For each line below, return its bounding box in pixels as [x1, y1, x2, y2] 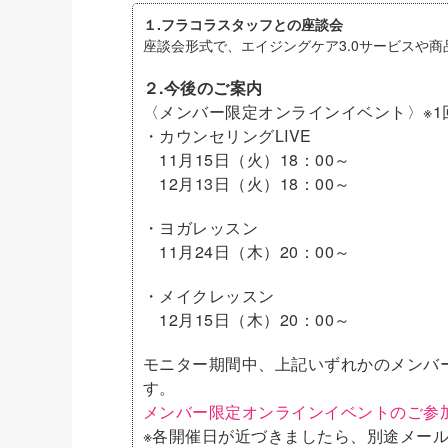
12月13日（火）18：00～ [143, 172, 351, 195]
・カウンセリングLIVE [143, 124, 312, 147]
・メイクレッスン [143, 284, 275, 307]
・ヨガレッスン [143, 216, 259, 239]
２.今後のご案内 [143, 76, 263, 99]
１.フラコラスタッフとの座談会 [143, 14, 343, 34]
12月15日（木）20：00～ [143, 308, 351, 331]
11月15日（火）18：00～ [143, 148, 351, 171]
